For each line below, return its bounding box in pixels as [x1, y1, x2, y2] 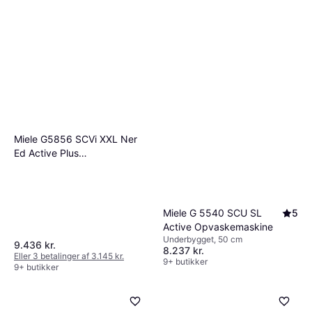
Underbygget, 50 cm [163, 234, 242, 245]
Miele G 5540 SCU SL [163, 207, 262, 219]
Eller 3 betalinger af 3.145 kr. [14, 251, 124, 262]
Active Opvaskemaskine [163, 221, 273, 233]
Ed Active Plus [14, 147, 79, 159]
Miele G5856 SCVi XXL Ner [14, 133, 137, 145]
